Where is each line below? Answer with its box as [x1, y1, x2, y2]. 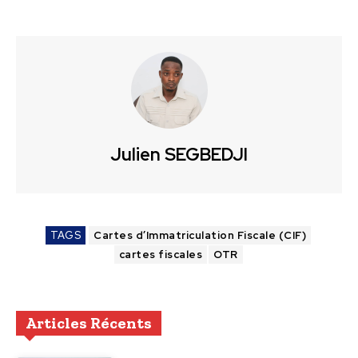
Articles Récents [26, 313, 152, 333]
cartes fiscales [118, 248, 202, 262]
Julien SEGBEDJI [110, 143, 248, 167]
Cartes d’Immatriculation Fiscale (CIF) [93, 229, 306, 243]
